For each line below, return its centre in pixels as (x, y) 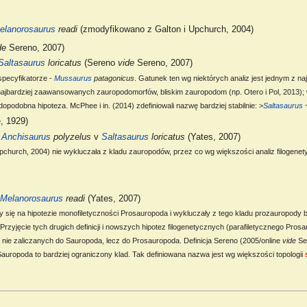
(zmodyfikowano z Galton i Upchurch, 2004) (165, 30)
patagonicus (113, 78)
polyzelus (71, 137)
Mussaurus (73, 78)
